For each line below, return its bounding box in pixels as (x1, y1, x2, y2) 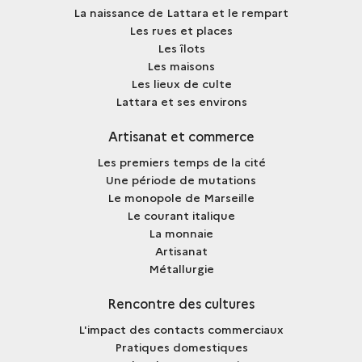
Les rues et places (129, 21, 233, 38)
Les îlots (157, 39, 205, 56)
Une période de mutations (106, 170, 256, 187)
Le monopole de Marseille (107, 188, 255, 205)
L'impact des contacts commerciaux (78, 320, 284, 337)
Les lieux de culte (130, 74, 232, 91)
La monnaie (149, 224, 213, 241)
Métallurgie (148, 259, 214, 276)
